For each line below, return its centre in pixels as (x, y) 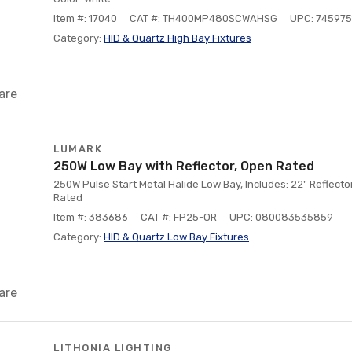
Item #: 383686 (91, 217)
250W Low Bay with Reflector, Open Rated (184, 166)
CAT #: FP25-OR (179, 217)
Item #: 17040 (85, 18)
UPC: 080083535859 (281, 217)
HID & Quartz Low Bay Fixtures (176, 237)
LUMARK (78, 149)
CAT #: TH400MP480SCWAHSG (203, 18)
